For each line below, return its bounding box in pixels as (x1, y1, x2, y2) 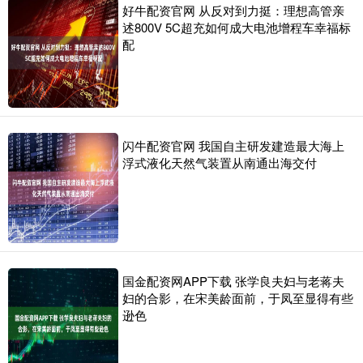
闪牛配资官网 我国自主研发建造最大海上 (122, 137, 344, 155)
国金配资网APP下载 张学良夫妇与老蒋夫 (122, 272, 344, 290)
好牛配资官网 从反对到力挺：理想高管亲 (122, 2, 344, 19)
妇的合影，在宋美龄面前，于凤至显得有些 (122, 289, 353, 307)
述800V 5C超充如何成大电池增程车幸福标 (122, 19, 351, 36)
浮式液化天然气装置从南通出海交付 (122, 154, 317, 172)
